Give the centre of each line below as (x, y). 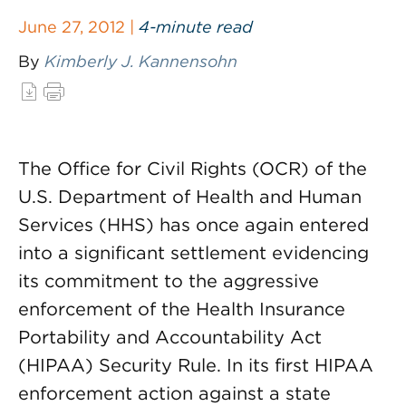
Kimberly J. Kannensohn (141, 61)
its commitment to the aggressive (169, 281)
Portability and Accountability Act (170, 337)
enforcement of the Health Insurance (182, 309)
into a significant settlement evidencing (193, 253)
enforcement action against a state (174, 393)
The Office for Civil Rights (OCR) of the (193, 169)
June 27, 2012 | (78, 27)
